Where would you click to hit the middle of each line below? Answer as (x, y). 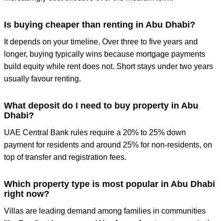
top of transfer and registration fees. (65, 157)
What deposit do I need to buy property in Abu (101, 105)
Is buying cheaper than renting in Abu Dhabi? (100, 24)
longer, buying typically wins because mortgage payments (105, 54)
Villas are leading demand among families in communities (105, 211)
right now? (27, 193)
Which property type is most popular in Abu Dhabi (110, 184)
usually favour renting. (42, 78)
